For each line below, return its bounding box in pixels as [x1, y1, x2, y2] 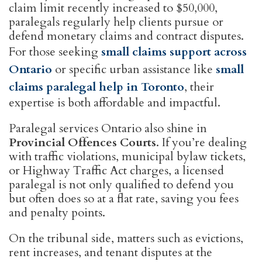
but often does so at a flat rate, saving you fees [9, 191, 239, 206]
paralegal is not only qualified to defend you [9, 177, 234, 192]
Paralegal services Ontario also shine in [9, 120, 207, 136]
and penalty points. [9, 205, 105, 220]
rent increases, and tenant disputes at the [9, 244, 212, 260]
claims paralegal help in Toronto [9, 79, 184, 95]
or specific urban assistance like [52, 61, 216, 77]
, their [184, 79, 214, 95]
